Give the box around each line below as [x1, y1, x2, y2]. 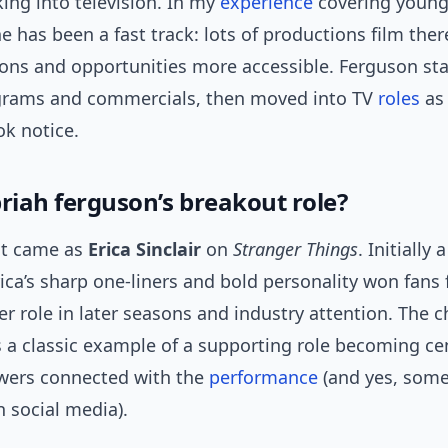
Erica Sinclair [88, 237, 201, 261]
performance [209, 365, 318, 389]
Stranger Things [233, 237, 358, 261]
